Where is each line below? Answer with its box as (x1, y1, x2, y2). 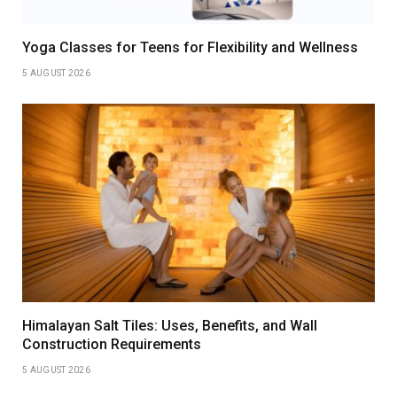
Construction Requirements (22, 335, 201, 353)
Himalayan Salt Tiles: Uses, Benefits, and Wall (22, 316, 317, 334)
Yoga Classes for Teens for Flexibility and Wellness (22, 38, 358, 56)
